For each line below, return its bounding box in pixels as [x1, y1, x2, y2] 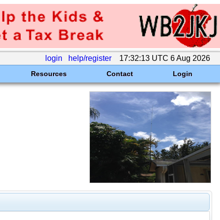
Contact [106, 70, 133, 78]
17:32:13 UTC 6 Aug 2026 [117, 54, 212, 62]
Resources [30, 70, 67, 78]
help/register [68, 54, 111, 62]
